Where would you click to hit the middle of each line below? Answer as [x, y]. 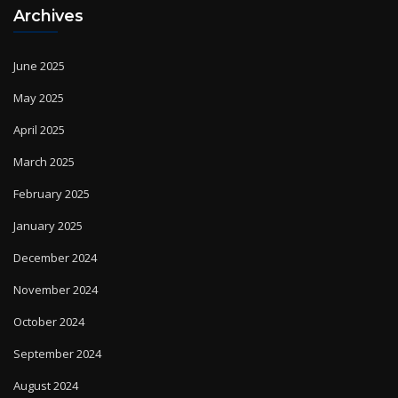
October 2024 [49, 300]
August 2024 [46, 364]
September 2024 [57, 332]
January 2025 [48, 204]
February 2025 [52, 172]
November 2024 [56, 268]
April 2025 [39, 108]
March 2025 [44, 140]
